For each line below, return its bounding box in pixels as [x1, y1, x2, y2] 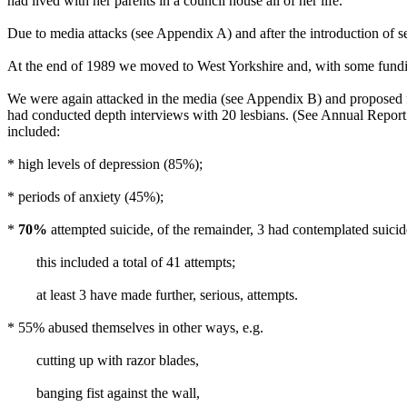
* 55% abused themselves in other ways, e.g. [7, 320, 263, 335]
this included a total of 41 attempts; [7, 254, 235, 270]
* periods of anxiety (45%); [7, 189, 164, 204]
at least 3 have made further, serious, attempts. [7, 287, 298, 303]
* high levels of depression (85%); [7, 156, 203, 172]
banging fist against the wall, [7, 385, 200, 401]
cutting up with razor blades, [7, 352, 199, 368]
